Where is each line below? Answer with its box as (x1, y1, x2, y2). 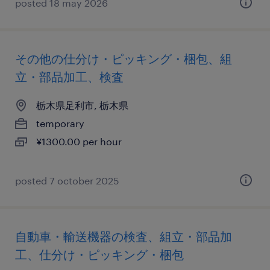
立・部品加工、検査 (15, 69, 124, 84)
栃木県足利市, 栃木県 (36, 99, 128, 111)
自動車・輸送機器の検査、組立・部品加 (15, 229, 232, 243)
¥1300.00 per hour (36, 136, 122, 147)
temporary (36, 118, 84, 129)
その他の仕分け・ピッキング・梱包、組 (15, 51, 232, 66)
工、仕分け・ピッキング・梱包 (15, 247, 184, 262)
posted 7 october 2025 (15, 175, 119, 186)
